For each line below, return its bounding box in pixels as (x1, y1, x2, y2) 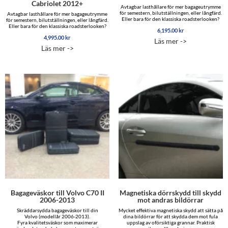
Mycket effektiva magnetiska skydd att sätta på (118, 207, 223, 213)
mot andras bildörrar (137, 195, 204, 204)
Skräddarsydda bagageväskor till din (16, 207, 98, 213)
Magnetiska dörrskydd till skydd (120, 188, 222, 197)
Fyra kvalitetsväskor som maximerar (17, 219, 98, 225)
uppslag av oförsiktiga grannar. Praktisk (126, 219, 215, 225)
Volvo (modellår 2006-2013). (24, 213, 91, 219)
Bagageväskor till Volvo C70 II (10, 188, 104, 197)
